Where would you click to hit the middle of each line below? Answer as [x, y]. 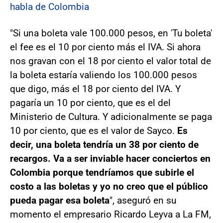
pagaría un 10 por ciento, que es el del [90, 103]
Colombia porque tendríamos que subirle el [102, 173]
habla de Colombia [50, 7]
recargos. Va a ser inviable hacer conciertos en [110, 159]
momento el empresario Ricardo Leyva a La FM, [111, 215]
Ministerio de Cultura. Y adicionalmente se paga [111, 117]
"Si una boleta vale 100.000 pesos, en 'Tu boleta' [111, 33]
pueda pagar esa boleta [60, 201]
